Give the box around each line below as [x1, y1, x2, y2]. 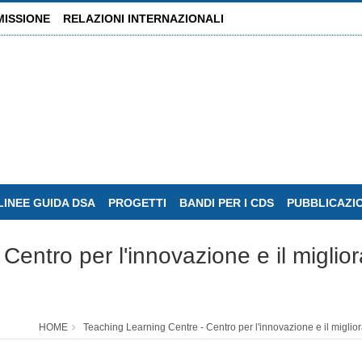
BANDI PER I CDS [179, 196, 274, 209]
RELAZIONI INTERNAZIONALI [63, 12, 224, 25]
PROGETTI [108, 196, 166, 209]
